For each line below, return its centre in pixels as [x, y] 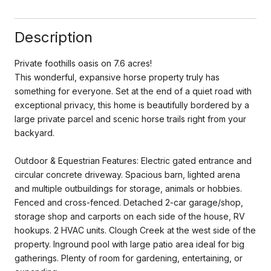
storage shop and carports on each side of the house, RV [130, 216]
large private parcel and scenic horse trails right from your [130, 119]
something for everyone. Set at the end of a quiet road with [133, 91]
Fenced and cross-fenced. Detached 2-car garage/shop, [129, 202]
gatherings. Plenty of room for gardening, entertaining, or [129, 258]
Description [54, 37]
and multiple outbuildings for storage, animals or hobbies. [128, 188]
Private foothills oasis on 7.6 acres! [83, 63]
